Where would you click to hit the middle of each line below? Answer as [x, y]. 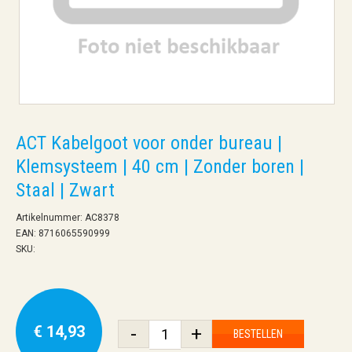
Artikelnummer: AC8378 [68, 217]
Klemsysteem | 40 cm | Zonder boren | [160, 166]
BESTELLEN [258, 334]
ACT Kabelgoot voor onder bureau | [149, 143]
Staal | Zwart [65, 190]
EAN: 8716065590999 [63, 233]
